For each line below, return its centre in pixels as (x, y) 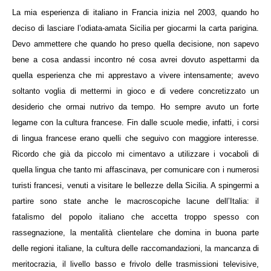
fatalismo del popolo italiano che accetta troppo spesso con (135, 217)
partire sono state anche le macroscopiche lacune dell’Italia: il (135, 201)
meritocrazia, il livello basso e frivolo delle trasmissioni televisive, (135, 264)
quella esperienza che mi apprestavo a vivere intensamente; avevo (135, 75)
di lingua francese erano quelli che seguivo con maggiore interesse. (135, 138)
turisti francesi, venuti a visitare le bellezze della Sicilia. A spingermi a (135, 185)
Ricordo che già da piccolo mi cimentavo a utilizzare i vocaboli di (135, 154)
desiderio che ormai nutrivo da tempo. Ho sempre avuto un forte (135, 106)
